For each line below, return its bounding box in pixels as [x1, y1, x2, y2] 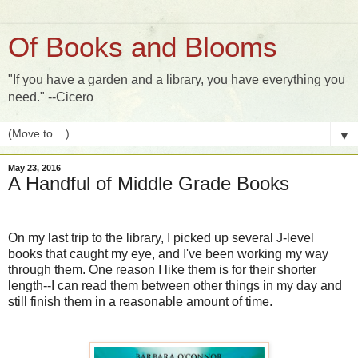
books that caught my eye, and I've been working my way [8, 246, 328, 261]
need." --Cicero [8, 90, 93, 104]
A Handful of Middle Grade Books [8, 173, 289, 194]
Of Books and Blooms [8, 32, 277, 62]
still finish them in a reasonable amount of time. [8, 294, 272, 308]
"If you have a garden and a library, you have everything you [8, 73, 345, 86]
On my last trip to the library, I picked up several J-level [8, 230, 314, 245]
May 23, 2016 [8, 163, 61, 173]
